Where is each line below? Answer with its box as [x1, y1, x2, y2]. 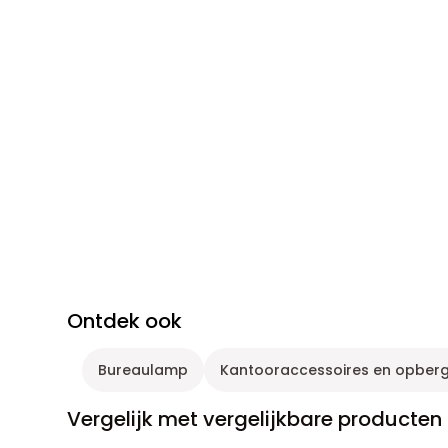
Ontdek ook [67, 306, 183, 335]
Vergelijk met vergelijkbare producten [67, 404, 443, 433]
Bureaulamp [98, 359, 189, 380]
